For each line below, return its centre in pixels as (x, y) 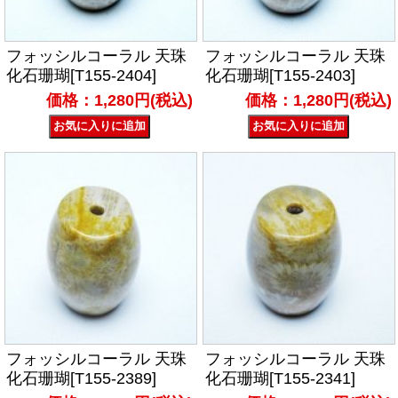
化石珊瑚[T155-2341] (280, 378)
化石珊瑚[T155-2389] (82, 378)
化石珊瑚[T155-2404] (82, 76)
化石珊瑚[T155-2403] (280, 76)
